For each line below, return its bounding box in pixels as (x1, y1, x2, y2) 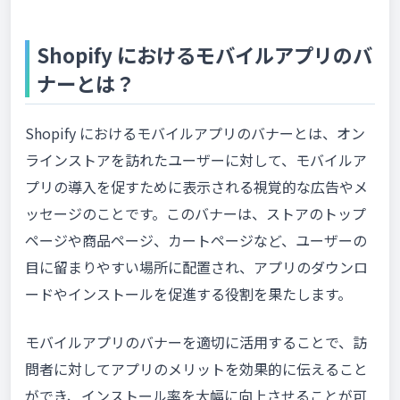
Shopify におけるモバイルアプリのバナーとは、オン (25, 122, 365, 145)
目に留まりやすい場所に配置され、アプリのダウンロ (25, 256, 368, 279)
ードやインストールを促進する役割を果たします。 (25, 283, 352, 305)
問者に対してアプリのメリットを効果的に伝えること (25, 358, 368, 380)
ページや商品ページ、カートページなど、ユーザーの (25, 229, 367, 252)
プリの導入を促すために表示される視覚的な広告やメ (25, 176, 368, 198)
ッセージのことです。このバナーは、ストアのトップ (25, 203, 366, 225)
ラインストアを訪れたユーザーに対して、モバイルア (25, 149, 367, 171)
